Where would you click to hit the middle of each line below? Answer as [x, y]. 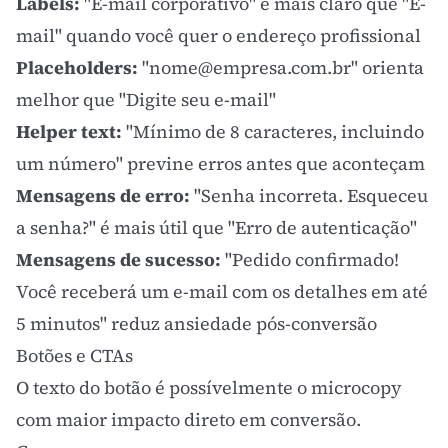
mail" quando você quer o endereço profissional [218, 35]
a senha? [52, 227]
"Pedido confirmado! [310, 259]
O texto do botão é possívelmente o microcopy [209, 387]
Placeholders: [77, 67]
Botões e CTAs [74, 355]
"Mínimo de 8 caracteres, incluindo [273, 131]
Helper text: [69, 131]
